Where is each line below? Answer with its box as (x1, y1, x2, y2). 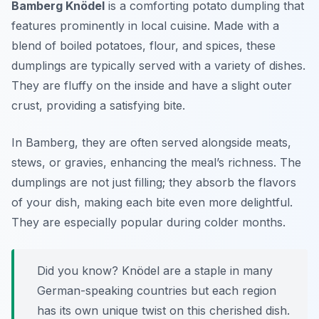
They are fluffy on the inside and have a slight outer (11, 78, 292, 93)
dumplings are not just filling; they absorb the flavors (11, 175, 296, 190)
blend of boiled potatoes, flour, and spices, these (11, 38, 276, 53)
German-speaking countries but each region (37, 283, 276, 298)
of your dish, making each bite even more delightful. (11, 195, 293, 210)
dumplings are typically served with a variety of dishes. (11, 58, 305, 73)
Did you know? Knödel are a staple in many (37, 263, 273, 278)
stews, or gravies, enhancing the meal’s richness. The (11, 155, 301, 170)
